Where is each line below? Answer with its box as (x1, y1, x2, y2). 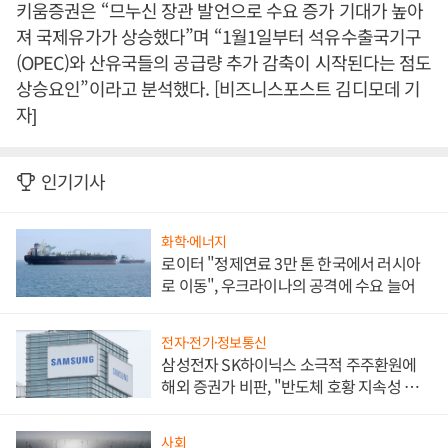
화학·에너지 (161, 231, 227, 252)
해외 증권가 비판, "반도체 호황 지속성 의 (161, 373, 419, 398)
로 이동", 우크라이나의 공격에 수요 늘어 (161, 273, 415, 298)
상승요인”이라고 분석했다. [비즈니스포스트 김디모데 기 (16, 75, 420, 102)
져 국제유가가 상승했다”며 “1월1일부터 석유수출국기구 (16, 23, 421, 50)
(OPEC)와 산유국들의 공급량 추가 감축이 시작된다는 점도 (16, 49, 432, 76)
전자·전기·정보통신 (161, 331, 267, 352)
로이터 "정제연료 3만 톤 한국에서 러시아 (161, 251, 420, 276)
